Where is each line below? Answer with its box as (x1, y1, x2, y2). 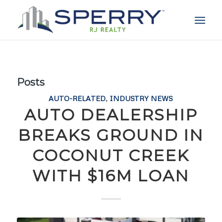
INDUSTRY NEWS (110, 94, 173, 103)
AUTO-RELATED (49, 94, 106, 103)
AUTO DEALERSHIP (24, 105, 198, 124)
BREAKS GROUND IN (18, 125, 204, 145)
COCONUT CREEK (32, 146, 190, 165)
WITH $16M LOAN (32, 166, 190, 185)
